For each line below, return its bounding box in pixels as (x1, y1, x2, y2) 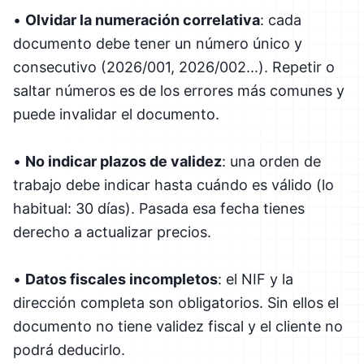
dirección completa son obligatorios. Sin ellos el (13, 293, 339, 311)
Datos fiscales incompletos (25, 270, 218, 288)
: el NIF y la (218, 270, 293, 288)
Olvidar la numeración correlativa (25, 11, 260, 28)
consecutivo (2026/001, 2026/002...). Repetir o (13, 58, 335, 76)
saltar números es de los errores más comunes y (13, 81, 344, 99)
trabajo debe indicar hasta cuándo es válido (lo (13, 175, 334, 193)
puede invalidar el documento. (13, 105, 219, 123)
